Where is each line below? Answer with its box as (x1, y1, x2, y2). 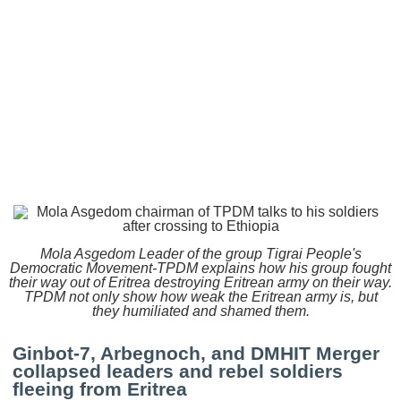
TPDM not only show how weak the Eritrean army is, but (23, 289, 378, 304)
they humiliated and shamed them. (91, 303, 310, 319)
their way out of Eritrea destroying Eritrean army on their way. (9, 275, 392, 290)
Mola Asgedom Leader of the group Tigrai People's (39, 246, 362, 261)
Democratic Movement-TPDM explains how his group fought (10, 260, 391, 276)
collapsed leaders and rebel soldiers (13, 361, 344, 382)
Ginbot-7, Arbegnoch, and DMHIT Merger (13, 343, 380, 364)
